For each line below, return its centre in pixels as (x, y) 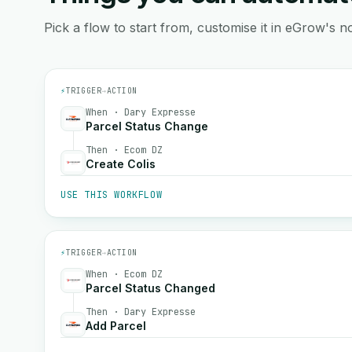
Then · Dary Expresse (141, 312)
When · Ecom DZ (124, 274)
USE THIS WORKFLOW (112, 195)
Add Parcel (116, 326)
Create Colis (121, 164)
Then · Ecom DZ (124, 150)
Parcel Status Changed (150, 288)
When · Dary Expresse (141, 112)
